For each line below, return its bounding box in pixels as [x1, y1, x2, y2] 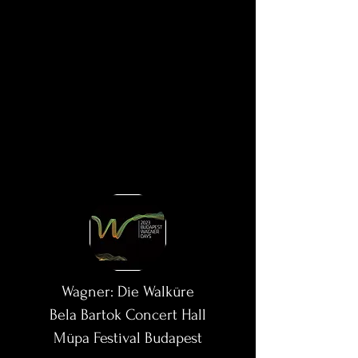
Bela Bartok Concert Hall [50, 306, 206, 324]
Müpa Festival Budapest [54, 329, 202, 347]
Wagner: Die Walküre [62, 283, 194, 300]
